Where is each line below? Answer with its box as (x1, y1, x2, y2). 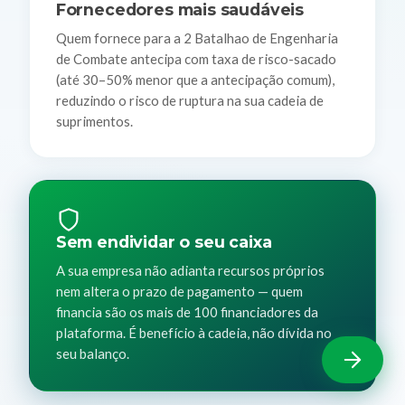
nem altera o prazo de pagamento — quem (55, 282, 303, 299)
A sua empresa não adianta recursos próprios (55, 261, 325, 278)
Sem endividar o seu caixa (55, 232, 272, 252)
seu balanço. (55, 344, 129, 362)
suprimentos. (55, 112, 133, 129)
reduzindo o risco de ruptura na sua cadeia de (55, 91, 324, 108)
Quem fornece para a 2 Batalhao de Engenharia (55, 29, 338, 46)
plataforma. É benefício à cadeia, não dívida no (55, 324, 332, 341)
